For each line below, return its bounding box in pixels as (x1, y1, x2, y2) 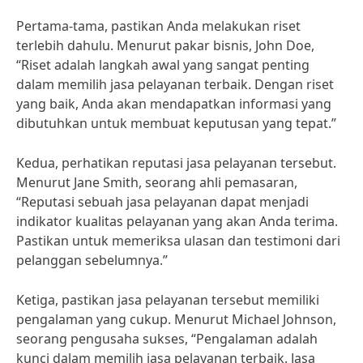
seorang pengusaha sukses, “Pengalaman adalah (16, 330, 318, 348)
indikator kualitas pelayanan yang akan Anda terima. (16, 212, 338, 230)
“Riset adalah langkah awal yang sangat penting (16, 56, 310, 74)
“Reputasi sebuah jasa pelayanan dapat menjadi (16, 193, 309, 211)
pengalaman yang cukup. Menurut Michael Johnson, (16, 310, 336, 328)
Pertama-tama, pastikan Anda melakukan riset (16, 17, 301, 35)
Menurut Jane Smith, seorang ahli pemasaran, (16, 173, 297, 191)
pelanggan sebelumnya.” (16, 251, 168, 269)
